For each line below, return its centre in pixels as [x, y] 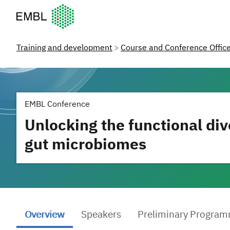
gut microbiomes [85, 145]
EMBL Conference [57, 105]
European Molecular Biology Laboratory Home [101, 9]
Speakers [101, 215]
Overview [45, 215]
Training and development [64, 48]
